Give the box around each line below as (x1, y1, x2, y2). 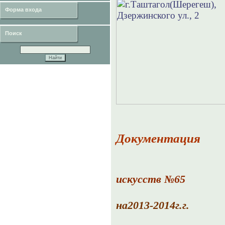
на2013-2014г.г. (116, 199, 189, 211)
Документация (116, 132, 200, 145)
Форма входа (5, 7, 42, 13)
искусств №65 (116, 173, 185, 185)
